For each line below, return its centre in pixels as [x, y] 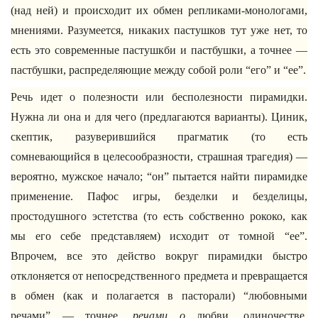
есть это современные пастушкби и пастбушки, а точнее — [159, 50]
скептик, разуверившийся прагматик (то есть [159, 137]
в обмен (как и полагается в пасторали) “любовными [159, 296]
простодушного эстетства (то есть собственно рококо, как [159, 216]
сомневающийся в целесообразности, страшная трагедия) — [159, 157]
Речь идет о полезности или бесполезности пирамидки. [159, 97]
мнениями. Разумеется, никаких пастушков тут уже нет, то [159, 30]
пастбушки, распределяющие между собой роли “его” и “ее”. [158, 70]
